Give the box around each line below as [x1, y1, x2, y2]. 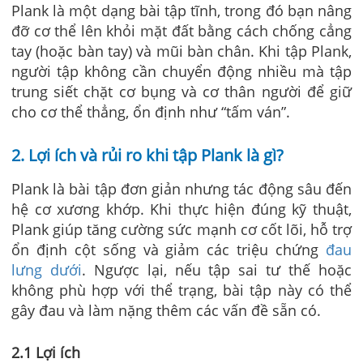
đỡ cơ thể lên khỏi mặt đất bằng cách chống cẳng [11, 20, 352, 41]
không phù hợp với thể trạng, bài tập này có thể [11, 280, 352, 300]
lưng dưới [11, 259, 82, 280]
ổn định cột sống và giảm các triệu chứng [11, 239, 326, 259]
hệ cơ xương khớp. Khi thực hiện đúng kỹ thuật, [11, 199, 352, 219]
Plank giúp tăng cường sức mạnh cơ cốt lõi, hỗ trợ [11, 219, 352, 239]
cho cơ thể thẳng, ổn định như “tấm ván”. [11, 101, 290, 122]
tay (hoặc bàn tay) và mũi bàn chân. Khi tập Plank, [11, 41, 352, 61]
